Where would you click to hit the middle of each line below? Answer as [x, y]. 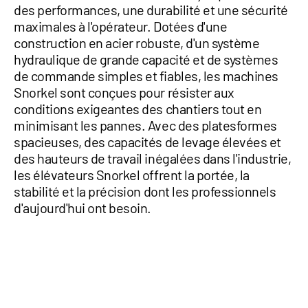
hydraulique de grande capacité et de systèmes [146, 59]
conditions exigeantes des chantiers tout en [138, 108]
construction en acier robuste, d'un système [137, 42]
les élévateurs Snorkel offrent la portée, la [132, 174]
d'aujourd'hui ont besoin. [83, 207]
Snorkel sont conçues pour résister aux [124, 92]
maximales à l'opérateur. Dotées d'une [121, 26]
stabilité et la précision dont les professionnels [145, 191]
